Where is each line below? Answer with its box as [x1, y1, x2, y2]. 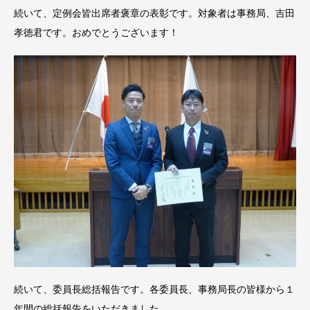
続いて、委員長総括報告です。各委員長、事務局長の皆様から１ [14, 284, 295, 295]
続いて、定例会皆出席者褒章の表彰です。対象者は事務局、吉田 [14, 7, 295, 19]
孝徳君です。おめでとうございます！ [14, 26, 179, 38]
